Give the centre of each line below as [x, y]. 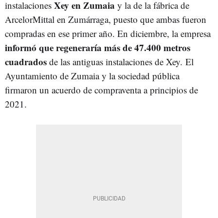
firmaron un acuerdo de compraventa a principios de [101, 90]
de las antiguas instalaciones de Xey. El [120, 62]
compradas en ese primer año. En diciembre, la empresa [108, 33]
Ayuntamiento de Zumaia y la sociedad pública [92, 76]
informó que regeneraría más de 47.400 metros [98, 47]
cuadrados [26, 62]
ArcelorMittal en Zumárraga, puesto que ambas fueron [106, 19]
